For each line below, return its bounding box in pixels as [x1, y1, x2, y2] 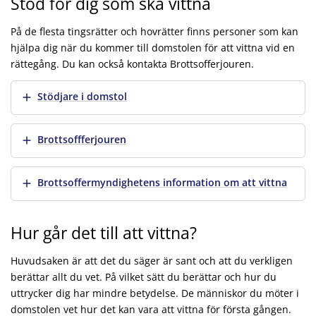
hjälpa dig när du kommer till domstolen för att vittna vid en [11, 40, 295, 54]
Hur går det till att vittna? [11, 221, 201, 244]
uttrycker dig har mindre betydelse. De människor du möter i [11, 286, 299, 300]
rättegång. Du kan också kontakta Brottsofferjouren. [11, 56, 254, 71]
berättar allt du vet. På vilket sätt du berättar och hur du [11, 269, 276, 284]
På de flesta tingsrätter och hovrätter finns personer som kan [11, 24, 298, 38]
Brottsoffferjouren [37, 132, 126, 146]
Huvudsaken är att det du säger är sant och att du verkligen [11, 253, 293, 267]
